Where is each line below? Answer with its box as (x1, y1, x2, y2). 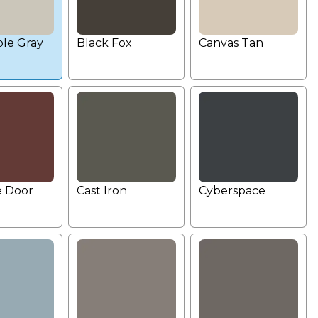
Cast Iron (77, 183, 127, 197)
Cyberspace (199, 183, 265, 197)
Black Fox (77, 36, 132, 50)
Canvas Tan (199, 36, 263, 50)
